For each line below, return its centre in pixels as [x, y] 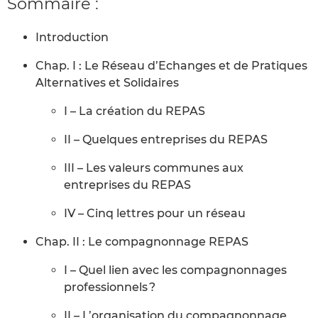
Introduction [72, 37]
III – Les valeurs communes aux [154, 168]
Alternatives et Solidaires [107, 82]
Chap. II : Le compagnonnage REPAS [142, 241]
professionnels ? [110, 287]
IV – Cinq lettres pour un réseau [155, 213]
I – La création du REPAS [135, 111]
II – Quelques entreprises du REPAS [166, 139]
